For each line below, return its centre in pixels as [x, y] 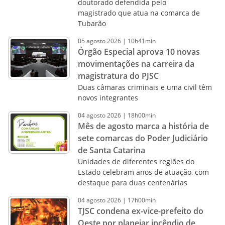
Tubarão [92, 23]
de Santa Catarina [112, 150]
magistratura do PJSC [118, 76]
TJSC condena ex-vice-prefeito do [140, 211]
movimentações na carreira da [136, 64]
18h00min [141, 115]
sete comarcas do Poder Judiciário [143, 138]
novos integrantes [108, 98]
